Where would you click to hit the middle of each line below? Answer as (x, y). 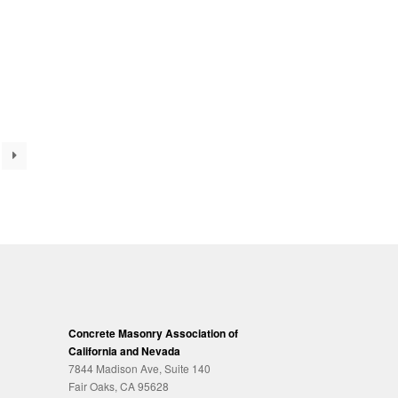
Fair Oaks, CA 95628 (118, 386)
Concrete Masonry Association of (153, 333)
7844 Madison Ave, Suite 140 (139, 368)
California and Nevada (124, 350)
